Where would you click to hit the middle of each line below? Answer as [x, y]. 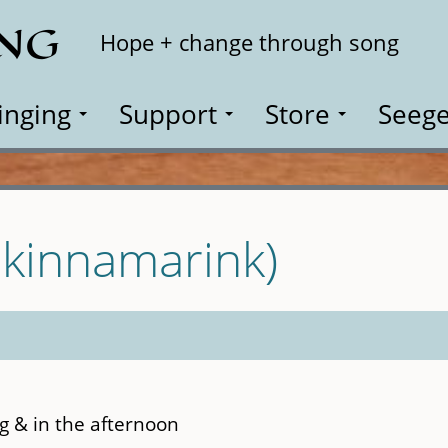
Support [168, 114]
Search [389, 30]
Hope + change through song [249, 42]
